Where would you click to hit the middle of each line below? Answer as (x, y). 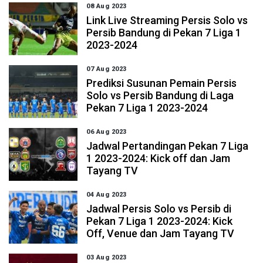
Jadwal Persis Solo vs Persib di (159, 209)
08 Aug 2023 (107, 6)
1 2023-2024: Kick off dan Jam (159, 158)
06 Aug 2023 (107, 132)
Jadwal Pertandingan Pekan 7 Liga (168, 146)
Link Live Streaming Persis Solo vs (167, 20)
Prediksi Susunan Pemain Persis (162, 83)
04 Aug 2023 (107, 195)
